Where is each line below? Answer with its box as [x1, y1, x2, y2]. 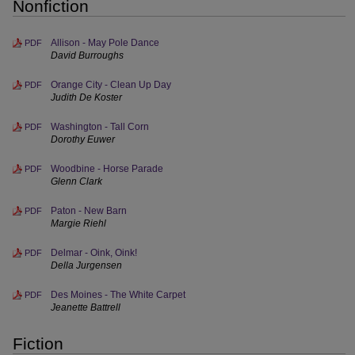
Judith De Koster [51, 92, 122, 103]
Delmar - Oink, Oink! [51, 247, 137, 258]
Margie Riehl [51, 218, 106, 229]
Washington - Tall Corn [51, 121, 149, 132]
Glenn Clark [51, 176, 102, 187]
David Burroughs [51, 50, 124, 61]
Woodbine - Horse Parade [51, 163, 163, 174]
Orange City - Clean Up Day [51, 79, 171, 90]
